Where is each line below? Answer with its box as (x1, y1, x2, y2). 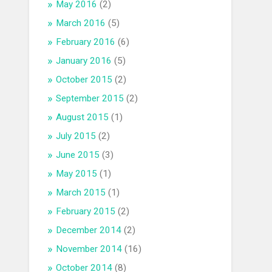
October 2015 (56, 74, 113, 86)
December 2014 (56, 225, 122, 236)
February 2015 (56, 206, 116, 217)
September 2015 (56, 93, 124, 104)
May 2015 (56, 168, 98, 180)
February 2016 (56, 36, 116, 48)
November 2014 (56, 243, 123, 255)
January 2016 (56, 55, 112, 67)
